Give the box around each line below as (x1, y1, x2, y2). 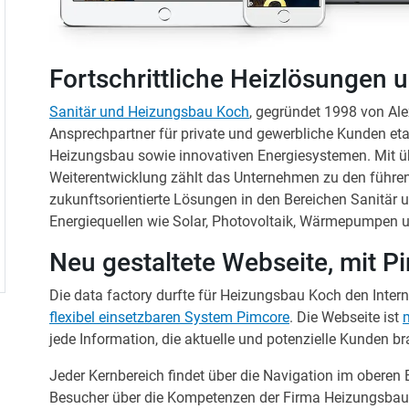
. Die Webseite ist (289, 308, 403, 326)
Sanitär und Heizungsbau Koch (49, 102, 249, 121)
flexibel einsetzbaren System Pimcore (49, 308, 289, 326)
